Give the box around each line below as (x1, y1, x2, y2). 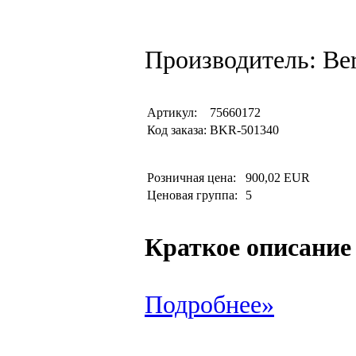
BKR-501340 (210, 123, 279, 137)
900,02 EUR (246, 171, 310, 184)
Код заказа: (147, 123, 207, 137)
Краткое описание (145, 234, 351, 261)
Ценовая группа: (147, 188, 241, 202)
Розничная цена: (147, 171, 242, 184)
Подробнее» (145, 291, 274, 319)
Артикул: (147, 106, 197, 119)
